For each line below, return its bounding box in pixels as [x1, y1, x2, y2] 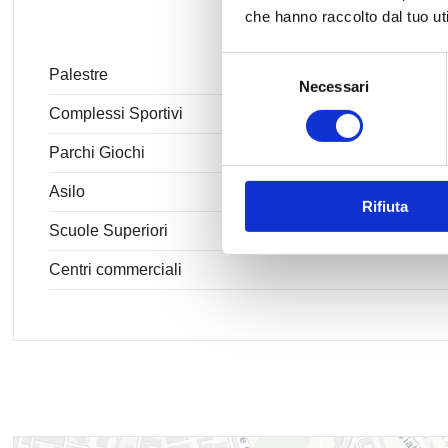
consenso [221, 102, 286, 120]
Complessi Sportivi [49, 105, 184, 122]
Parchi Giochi [49, 144, 146, 161]
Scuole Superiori [49, 222, 169, 239]
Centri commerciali [49, 261, 183, 278]
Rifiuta [361, 197, 408, 215]
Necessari [299, 77, 369, 95]
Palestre [49, 66, 109, 83]
